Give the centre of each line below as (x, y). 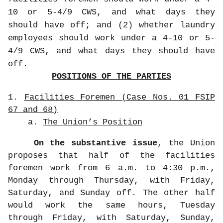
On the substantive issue (96, 143)
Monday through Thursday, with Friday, (111, 180)
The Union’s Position (93, 122)
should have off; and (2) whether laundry (111, 25)
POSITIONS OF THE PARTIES (111, 76)
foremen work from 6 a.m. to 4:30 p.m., (111, 168)
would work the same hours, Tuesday (111, 205)
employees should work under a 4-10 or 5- (111, 38)
